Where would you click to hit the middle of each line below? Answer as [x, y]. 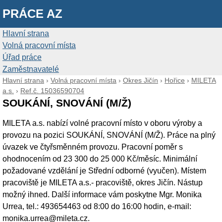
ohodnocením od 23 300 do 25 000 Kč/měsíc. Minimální [100, 159]
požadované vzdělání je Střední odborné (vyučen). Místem [104, 171]
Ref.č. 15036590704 [52, 91]
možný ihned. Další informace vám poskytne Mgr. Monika [102, 194]
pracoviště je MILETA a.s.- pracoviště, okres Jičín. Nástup [103, 183]
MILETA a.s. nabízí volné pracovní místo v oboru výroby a [102, 123]
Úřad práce [22, 57]
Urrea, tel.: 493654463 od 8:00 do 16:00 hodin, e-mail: [97, 206]
